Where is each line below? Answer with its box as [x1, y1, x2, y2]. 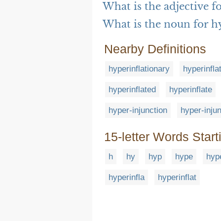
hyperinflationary [109, 64, 170, 74]
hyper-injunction [109, 106, 167, 115]
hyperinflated [109, 85, 156, 95]
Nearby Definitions [104, 42, 206, 56]
